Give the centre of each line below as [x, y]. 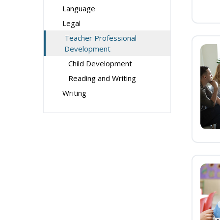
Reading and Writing [102, 78]
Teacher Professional [100, 38]
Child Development [100, 63]
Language [79, 8]
